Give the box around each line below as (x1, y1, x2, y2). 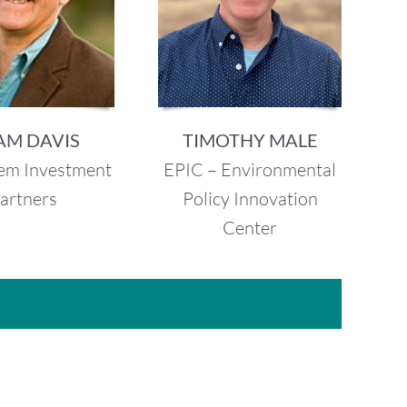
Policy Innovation (182, 186, 318, 210)
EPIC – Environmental (164, 157, 337, 181)
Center (223, 215, 278, 239)
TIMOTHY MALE (182, 128, 318, 151)
